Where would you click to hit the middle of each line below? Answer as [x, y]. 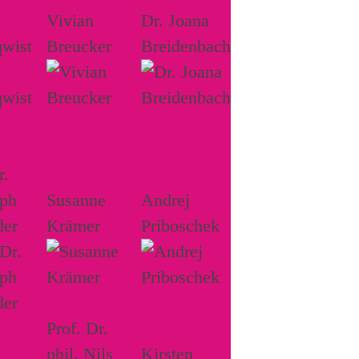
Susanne [76, 200]
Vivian [70, 20]
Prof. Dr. [77, 328]
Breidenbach [186, 46]
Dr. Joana [175, 20]
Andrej [165, 200]
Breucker [79, 46]
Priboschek [180, 225]
